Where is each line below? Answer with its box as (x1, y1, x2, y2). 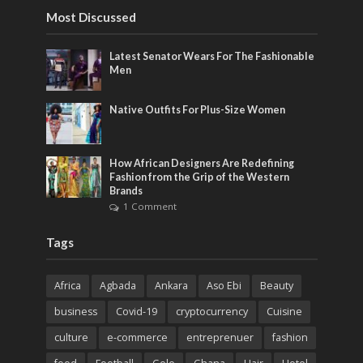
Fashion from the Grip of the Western (109, 171, 290, 184)
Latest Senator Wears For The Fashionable (109, 49, 315, 62)
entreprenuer (186, 331, 254, 345)
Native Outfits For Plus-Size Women (109, 104, 286, 117)
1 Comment (123, 200, 177, 213)
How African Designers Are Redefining (109, 157, 295, 170)
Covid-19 (115, 305, 157, 319)
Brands (109, 185, 143, 198)
